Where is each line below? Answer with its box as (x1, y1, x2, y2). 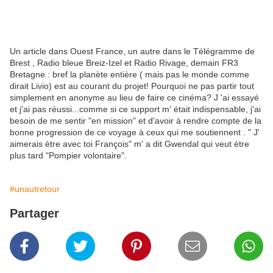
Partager (10, 207, 59, 221)
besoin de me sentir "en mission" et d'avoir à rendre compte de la (10, 116, 261, 126)
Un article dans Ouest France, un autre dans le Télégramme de (10, 46, 255, 57)
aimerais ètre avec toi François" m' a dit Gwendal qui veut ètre (10, 139, 249, 149)
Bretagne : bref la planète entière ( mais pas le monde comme (10, 69, 249, 80)
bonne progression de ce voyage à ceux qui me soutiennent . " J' (10, 127, 260, 138)
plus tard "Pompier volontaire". (10, 151, 127, 161)
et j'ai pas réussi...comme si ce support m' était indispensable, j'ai (10, 104, 261, 115)
